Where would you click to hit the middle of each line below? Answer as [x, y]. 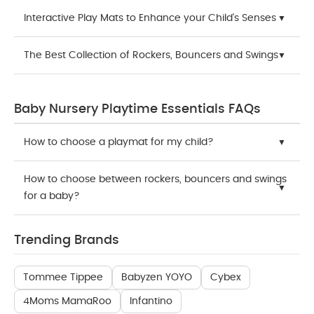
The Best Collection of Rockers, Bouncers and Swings [151, 55]
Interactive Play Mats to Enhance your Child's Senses [150, 18]
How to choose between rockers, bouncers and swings [155, 179]
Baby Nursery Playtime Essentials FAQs [137, 109]
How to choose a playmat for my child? [119, 142]
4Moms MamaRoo [67, 301]
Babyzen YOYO [157, 278]
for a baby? [52, 196]
